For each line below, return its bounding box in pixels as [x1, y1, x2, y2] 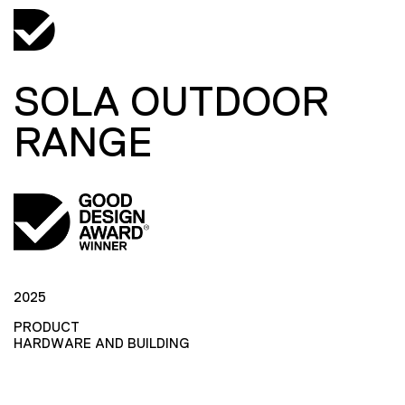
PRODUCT [14, 318, 80, 334]
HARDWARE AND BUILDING [14, 334, 189, 351]
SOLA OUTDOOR [14, 79, 329, 124]
